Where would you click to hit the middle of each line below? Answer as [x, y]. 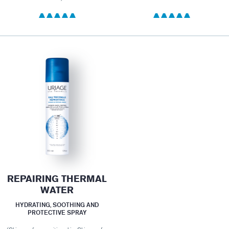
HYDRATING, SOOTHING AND [57, 204]
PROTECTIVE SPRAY [57, 212]
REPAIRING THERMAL [57, 179]
